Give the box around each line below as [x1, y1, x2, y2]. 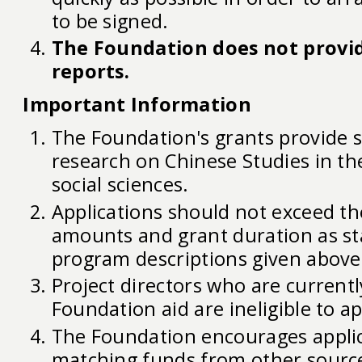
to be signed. [51, 7, 169, 34]
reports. [51, 58, 130, 85]
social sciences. [51, 170, 189, 197]
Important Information [23, 90, 252, 117]
